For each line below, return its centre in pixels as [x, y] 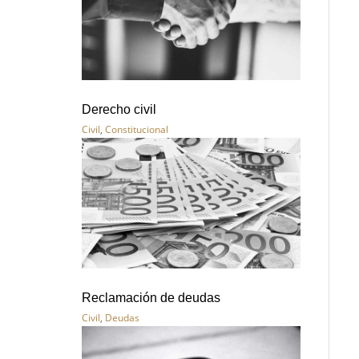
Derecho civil [119, 109]
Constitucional [137, 129]
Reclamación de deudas [151, 298]
